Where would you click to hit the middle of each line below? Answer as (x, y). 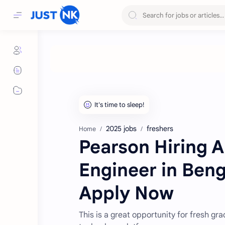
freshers (160, 129)
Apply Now (126, 193)
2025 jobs (121, 129)
